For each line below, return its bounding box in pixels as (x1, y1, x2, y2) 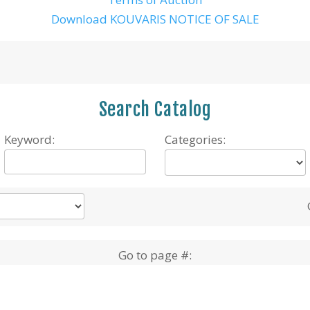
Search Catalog (98, 98, 212, 120)
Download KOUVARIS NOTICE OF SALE (51, 11, 259, 27)
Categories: (164, 131, 226, 147)
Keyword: (3, 131, 55, 147)
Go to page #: (118, 247, 192, 263)
